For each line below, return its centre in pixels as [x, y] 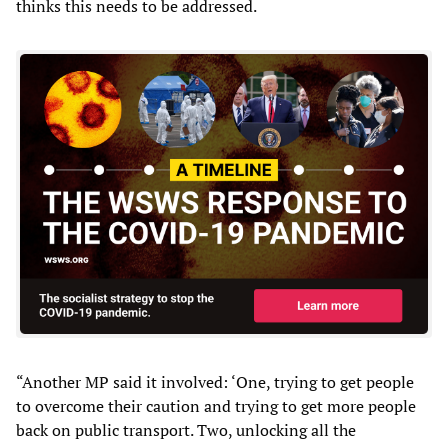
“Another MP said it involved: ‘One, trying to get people [215, 382]
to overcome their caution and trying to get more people [216, 406]
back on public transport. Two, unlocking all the [186, 430]
